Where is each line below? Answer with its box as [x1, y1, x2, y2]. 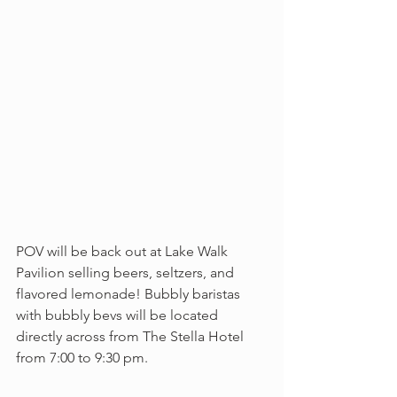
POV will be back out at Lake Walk [16, 243, 231, 260]
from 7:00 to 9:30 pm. [16, 349, 148, 366]
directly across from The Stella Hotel [16, 328, 247, 345]
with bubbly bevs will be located [16, 307, 222, 323]
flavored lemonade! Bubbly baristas [16, 285, 244, 302]
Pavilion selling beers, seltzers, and [16, 264, 237, 281]
